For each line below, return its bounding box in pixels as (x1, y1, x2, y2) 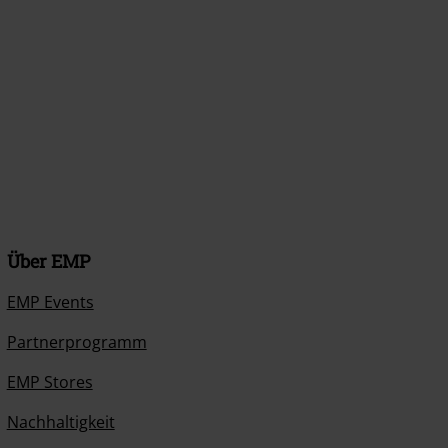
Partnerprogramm (6, 331, 147, 353)
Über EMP (6, 249, 90, 273)
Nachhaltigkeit (6, 411, 115, 433)
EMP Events (6, 291, 94, 313)
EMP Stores (6, 371, 93, 393)
